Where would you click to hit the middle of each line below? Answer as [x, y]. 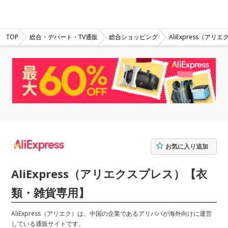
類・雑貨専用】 [50, 192]
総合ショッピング [133, 37]
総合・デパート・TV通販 [64, 37]
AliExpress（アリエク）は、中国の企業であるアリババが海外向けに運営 [111, 213]
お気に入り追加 [187, 146]
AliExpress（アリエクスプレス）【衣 [109, 173]
